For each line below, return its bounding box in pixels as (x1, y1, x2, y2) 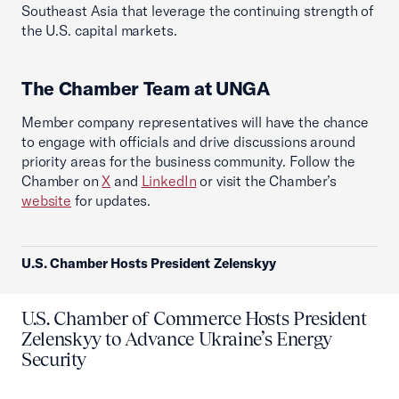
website (21, 191, 71, 209)
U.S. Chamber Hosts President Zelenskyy (21, 255, 276, 272)
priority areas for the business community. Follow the (21, 152, 355, 170)
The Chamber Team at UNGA (21, 77, 270, 100)
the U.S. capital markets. (21, 21, 181, 39)
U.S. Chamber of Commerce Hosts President (21, 307, 367, 330)
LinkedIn (141, 172, 197, 190)
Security (21, 348, 86, 370)
